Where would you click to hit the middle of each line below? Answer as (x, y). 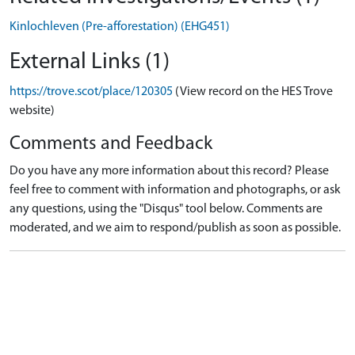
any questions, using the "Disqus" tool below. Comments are (166, 209)
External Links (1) (90, 62)
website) (32, 111)
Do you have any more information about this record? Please (169, 171)
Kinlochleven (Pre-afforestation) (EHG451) (120, 27)
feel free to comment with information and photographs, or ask (175, 190)
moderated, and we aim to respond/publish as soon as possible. (175, 228)
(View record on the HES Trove (254, 92)
